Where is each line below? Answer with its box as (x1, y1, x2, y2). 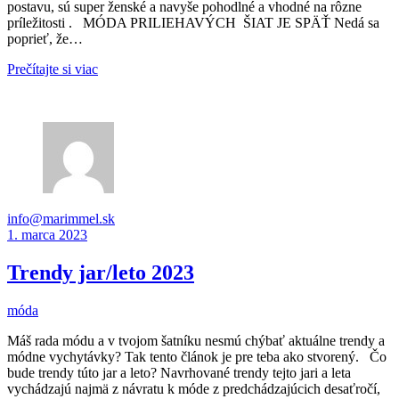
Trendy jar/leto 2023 (7, 260, 194, 284)
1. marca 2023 (7, 226, 87, 242)
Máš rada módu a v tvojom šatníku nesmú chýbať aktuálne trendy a (7, 332, 385, 348)
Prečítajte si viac (7, 61, 98, 77)
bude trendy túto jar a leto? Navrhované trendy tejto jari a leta (7, 364, 351, 380)
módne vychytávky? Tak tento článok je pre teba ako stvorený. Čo (7, 348, 387, 364)
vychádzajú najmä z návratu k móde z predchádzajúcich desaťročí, (7, 380, 380, 396)
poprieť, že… (7, 30, 83, 46)
